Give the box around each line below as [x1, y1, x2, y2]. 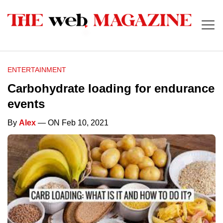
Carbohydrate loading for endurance [7, 82, 215, 96]
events [7, 97, 45, 111]
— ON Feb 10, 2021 [36, 118, 109, 127]
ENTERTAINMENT [7, 66, 66, 74]
